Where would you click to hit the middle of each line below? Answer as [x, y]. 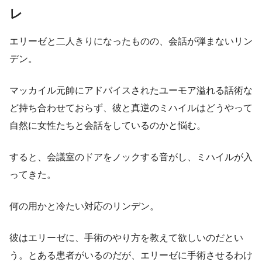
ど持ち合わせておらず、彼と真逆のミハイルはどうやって [131, 108]
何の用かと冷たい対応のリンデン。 [84, 206]
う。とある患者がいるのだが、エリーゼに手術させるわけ [131, 256]
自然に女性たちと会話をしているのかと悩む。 [108, 126]
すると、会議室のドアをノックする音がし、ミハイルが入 [131, 157]
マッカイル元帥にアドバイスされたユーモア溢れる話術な [131, 91]
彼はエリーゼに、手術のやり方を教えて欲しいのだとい [126, 238]
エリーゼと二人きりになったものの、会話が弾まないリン [131, 42]
